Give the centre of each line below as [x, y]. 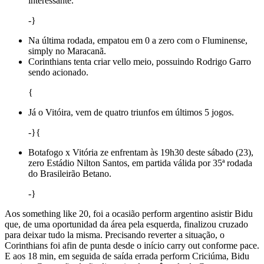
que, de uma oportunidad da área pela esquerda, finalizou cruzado [126, 224]
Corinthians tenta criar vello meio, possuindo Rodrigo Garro [140, 61]
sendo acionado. [58, 72]
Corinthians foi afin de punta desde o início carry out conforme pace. [132, 245]
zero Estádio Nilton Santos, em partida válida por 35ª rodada [140, 163]
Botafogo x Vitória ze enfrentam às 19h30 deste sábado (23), [141, 152]
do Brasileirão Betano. [70, 173]
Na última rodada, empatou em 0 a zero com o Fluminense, [138, 40]
